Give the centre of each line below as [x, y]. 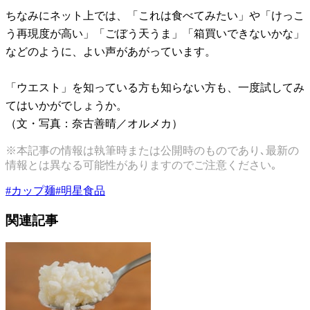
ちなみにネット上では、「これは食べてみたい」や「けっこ [155, 16]
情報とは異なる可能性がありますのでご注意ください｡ [141, 165]
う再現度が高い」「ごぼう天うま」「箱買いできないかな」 [155, 34]
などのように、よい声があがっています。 [111, 52]
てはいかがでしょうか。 [66, 106]
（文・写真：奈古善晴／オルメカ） [94, 124]
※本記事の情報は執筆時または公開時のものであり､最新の [152, 151]
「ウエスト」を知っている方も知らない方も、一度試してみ [155, 88]
